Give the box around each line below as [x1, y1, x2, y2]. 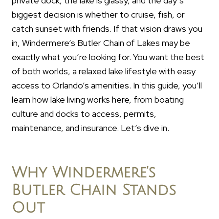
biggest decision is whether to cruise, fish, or [12, 9, 185, 20]
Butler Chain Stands [12, 182, 176, 198]
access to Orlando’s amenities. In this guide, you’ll [12, 80, 202, 91]
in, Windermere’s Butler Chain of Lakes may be [12, 37, 190, 48]
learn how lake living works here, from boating [12, 94, 184, 105]
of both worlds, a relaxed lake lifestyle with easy [12, 66, 196, 77]
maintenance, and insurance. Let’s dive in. [12, 122, 169, 133]
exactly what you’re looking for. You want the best [12, 51, 204, 63]
